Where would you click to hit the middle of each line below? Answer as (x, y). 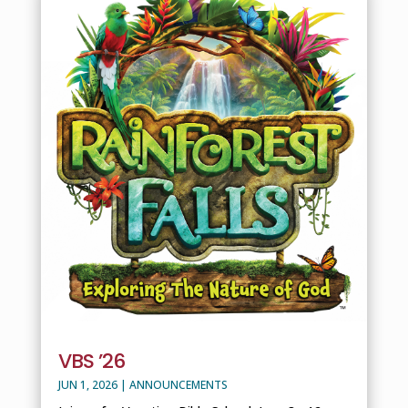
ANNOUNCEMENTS (178, 384)
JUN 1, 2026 (87, 384)
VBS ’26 (91, 361)
